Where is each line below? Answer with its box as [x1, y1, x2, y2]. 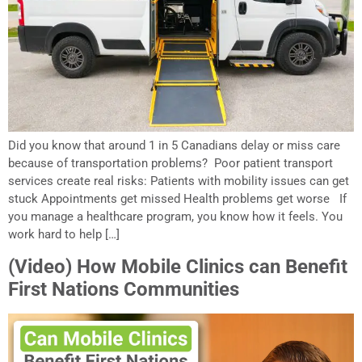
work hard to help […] [8, 227, 120, 242]
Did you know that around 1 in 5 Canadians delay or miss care [8, 138, 340, 154]
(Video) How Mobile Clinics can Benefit [8, 255, 347, 278]
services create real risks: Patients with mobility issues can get [8, 174, 349, 189]
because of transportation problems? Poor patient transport [8, 156, 333, 171]
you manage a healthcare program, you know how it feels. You [8, 209, 343, 225]
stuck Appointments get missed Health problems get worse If [8, 192, 347, 207]
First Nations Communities [8, 277, 239, 301]
